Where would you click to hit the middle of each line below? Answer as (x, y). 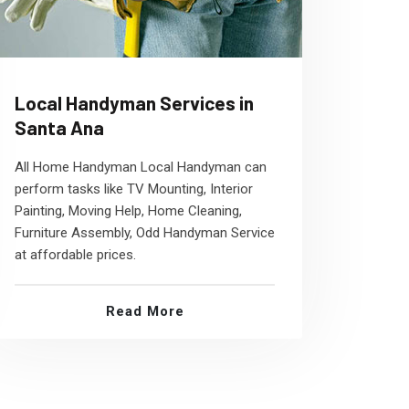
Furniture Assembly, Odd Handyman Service (145, 233)
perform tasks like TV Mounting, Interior (134, 189)
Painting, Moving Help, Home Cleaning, (128, 211)
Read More (145, 311)
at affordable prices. (75, 255)
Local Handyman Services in (134, 103)
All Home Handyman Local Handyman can (141, 167)
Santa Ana (59, 127)
